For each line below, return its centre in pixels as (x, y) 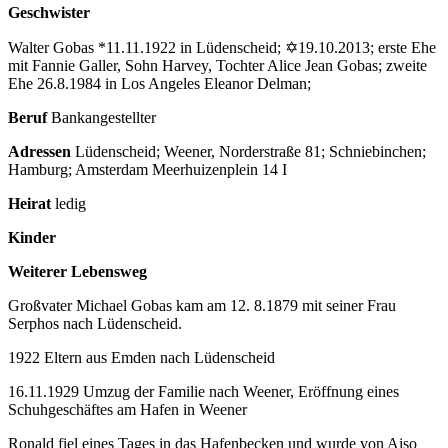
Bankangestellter (103, 117)
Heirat (29, 203)
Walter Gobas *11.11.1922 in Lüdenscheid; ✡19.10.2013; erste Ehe (222, 47)
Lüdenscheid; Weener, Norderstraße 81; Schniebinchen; (248, 151)
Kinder (32, 237)
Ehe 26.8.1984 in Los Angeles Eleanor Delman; (159, 83)
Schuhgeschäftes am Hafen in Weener (127, 409)
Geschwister (49, 12)
